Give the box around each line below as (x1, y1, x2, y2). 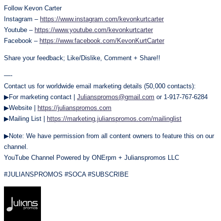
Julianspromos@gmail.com (77, 93, 154, 101)
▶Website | (4, 104, 37, 111)
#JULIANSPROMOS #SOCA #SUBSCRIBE (4, 171, 129, 179)
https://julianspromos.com (37, 104, 111, 111)
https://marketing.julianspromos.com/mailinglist (47, 114, 182, 122)
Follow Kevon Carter (4, 4, 62, 12)
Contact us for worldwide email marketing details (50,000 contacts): (4, 82, 196, 90)
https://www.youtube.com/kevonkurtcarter (35, 26, 153, 34)
